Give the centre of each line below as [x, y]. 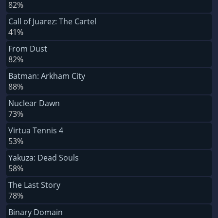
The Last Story [34, 185]
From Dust [28, 48]
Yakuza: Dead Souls [44, 157]
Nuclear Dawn [34, 103]
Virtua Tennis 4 [36, 130]
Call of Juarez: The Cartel [52, 21]
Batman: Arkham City [47, 76]
